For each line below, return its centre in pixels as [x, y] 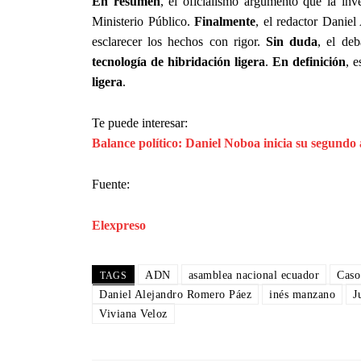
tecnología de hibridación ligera [179, 61]
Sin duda [292, 41]
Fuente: [111, 184]
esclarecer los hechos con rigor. [179, 41]
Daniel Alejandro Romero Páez [175, 294]
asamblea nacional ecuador [253, 275]
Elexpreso [119, 225]
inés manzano [302, 294]
